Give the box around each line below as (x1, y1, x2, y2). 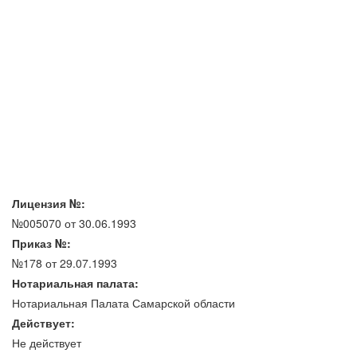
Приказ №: (12, 234, 71, 251)
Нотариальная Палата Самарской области (12, 294, 235, 311)
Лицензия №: (12, 194, 85, 211)
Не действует (12, 334, 81, 351)
